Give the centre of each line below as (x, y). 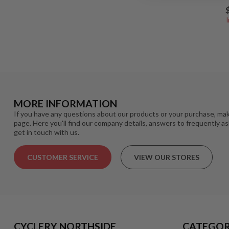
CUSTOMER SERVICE (63, 157)
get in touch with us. (47, 132)
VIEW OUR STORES (167, 157)
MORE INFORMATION (65, 103)
